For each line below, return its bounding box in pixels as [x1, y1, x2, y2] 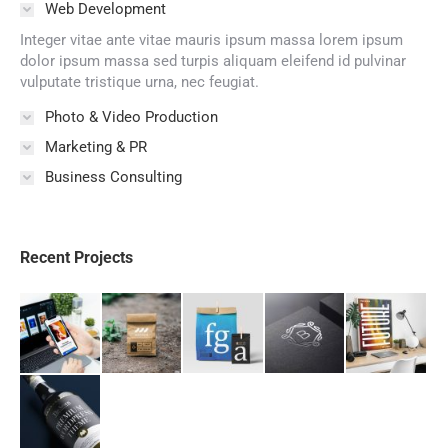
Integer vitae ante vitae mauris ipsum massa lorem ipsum [20, 31, 403, 49]
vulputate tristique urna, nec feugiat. [20, 73, 259, 91]
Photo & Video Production [45, 108, 218, 126]
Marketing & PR [45, 138, 147, 156]
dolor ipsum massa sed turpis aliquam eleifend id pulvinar [20, 52, 406, 70]
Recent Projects [20, 248, 133, 267]
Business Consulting [45, 168, 182, 186]
